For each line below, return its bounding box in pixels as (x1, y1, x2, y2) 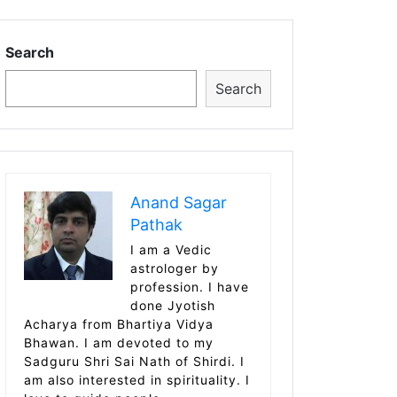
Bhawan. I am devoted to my (24, 335, 214, 350)
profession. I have (130, 279, 249, 294)
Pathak (130, 215, 183, 234)
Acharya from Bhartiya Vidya (24, 316, 214, 331)
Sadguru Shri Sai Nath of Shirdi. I (24, 354, 245, 369)
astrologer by (130, 261, 219, 276)
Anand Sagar (130, 193, 227, 212)
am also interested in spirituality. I (24, 372, 250, 387)
